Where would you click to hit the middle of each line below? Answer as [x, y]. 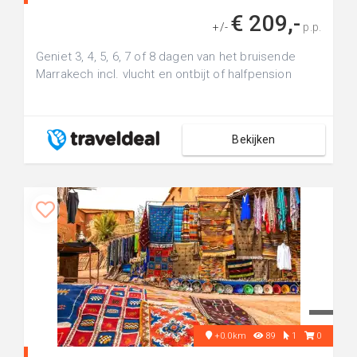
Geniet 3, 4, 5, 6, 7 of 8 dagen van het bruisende [166, 57]
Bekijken [254, 139]
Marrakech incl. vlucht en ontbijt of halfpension [164, 74]
